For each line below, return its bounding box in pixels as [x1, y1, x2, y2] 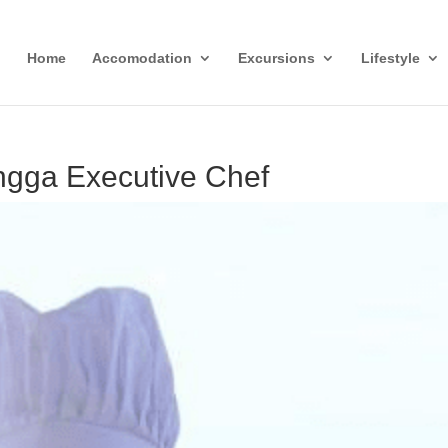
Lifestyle [360, 50, 420, 66]
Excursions [237, 50, 315, 66]
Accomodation [91, 50, 192, 66]
